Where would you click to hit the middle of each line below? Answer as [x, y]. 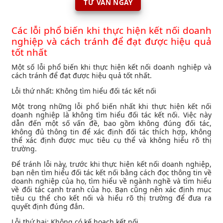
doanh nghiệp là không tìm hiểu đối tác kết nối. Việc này [111, 114]
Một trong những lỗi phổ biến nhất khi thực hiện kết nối [111, 106]
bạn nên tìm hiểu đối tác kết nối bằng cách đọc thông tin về [111, 172]
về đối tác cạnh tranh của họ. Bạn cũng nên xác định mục [111, 189]
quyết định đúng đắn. [48, 206]
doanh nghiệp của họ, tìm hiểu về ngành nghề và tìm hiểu [111, 181]
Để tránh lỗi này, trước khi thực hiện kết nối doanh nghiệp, [111, 164]
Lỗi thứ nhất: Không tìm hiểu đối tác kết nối [84, 91]
